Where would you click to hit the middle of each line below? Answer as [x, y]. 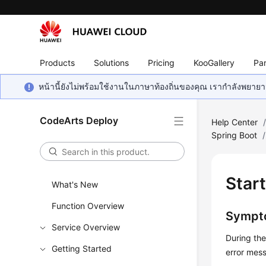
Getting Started [82, 248]
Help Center [235, 122]
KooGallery [214, 62]
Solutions [112, 62]
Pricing [161, 62]
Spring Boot [235, 135]
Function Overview [88, 206]
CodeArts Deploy [79, 121]
